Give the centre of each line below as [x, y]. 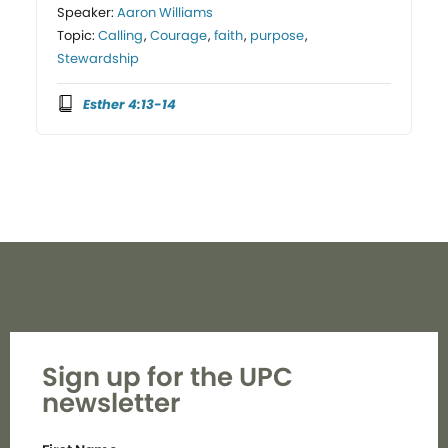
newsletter [111, 403]
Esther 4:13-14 [129, 104]
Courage [179, 35]
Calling [121, 35]
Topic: [78, 35]
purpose [277, 35]
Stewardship [98, 58]
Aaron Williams [165, 12]
